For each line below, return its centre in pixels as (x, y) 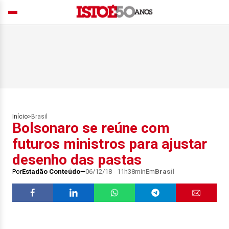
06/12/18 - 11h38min (116, 171)
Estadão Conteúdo (51, 171)
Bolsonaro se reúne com (91, 128)
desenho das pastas (77, 160)
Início (20, 117)
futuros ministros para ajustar (110, 144)
